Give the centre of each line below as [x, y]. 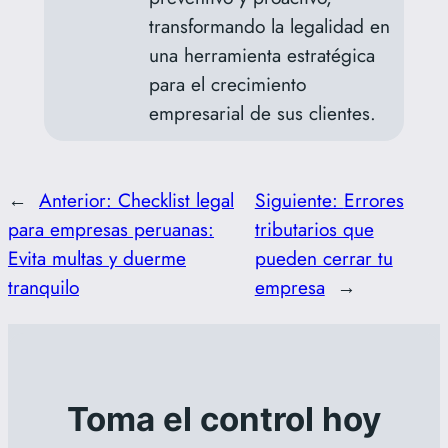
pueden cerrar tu [323, 257]
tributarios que [314, 228]
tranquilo [43, 286]
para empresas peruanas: [111, 228]
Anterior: [78, 199]
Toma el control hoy [224, 419]
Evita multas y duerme [97, 257]
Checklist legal [176, 199]
